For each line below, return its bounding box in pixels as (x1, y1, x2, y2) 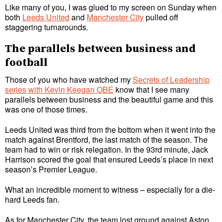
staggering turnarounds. (5, 21, 88, 33)
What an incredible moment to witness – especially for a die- (5, 183, 215, 195)
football (5, 56, 48, 70)
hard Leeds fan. (5, 193, 59, 205)
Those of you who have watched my (5, 74, 133, 86)
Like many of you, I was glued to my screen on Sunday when (5, 1, 217, 13)
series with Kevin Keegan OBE (5, 84, 113, 96)
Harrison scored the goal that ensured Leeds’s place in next (5, 154, 213, 166)
